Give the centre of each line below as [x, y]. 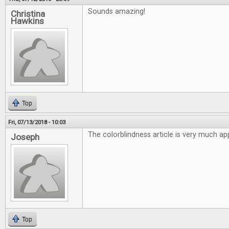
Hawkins [27, 21]
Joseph [25, 137]
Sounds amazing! [117, 12]
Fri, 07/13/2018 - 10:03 [37, 122]
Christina [28, 14]
